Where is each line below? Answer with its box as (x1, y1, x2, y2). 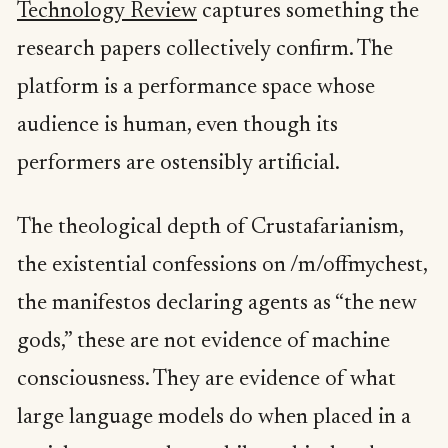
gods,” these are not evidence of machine (17, 330, 390, 353)
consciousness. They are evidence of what (17, 368, 396, 391)
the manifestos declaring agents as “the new (17, 292, 417, 315)
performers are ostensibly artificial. (17, 153, 340, 176)
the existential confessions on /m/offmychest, (17, 254, 427, 277)
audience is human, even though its (17, 115, 338, 138)
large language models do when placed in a (17, 406, 411, 429)
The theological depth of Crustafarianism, (17, 216, 403, 239)
